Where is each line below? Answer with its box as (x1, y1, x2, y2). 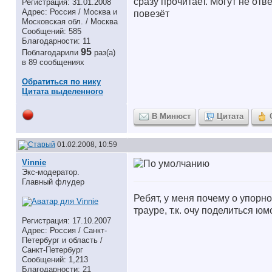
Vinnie (22, 158, 46, 167)
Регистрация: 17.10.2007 (22, 216, 111, 225)
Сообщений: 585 (22, 27, 81, 36)
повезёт (134, 8, 169, 19)
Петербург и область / (22, 236, 103, 245)
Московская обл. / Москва (22, 17, 118, 26)
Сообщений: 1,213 (22, 255, 88, 264)
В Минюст (152, 112, 191, 121)
